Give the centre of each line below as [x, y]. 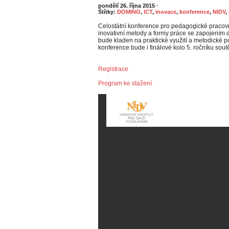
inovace [166, 12]
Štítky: [108, 12]
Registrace [113, 69]
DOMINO [129, 12]
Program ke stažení [125, 83]
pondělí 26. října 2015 [127, 6]
